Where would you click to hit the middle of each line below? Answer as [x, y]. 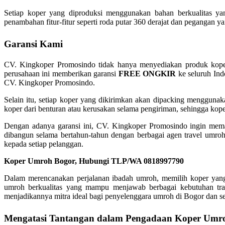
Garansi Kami [33, 44]
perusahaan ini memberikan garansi [61, 74]
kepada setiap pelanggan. [44, 144]
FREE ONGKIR [147, 74]
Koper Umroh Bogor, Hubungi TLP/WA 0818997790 [94, 161]
